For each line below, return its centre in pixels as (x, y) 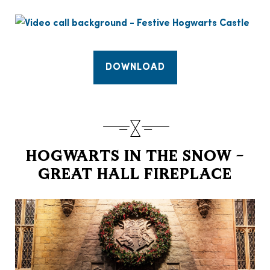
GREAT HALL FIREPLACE (135, 176)
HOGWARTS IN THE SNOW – (135, 158)
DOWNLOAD (135, 68)
